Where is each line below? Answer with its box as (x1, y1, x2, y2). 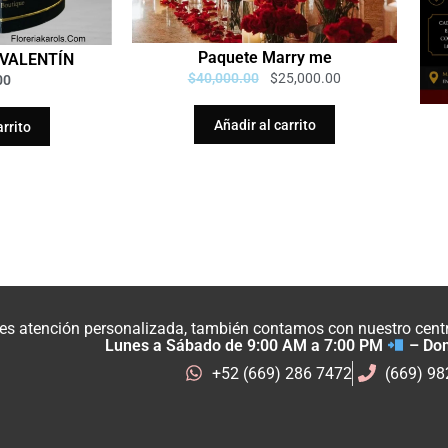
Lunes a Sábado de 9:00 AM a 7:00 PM (104, 336, 387, 356)
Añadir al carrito (213, 116, 316, 133)
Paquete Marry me (197, 48, 332, 68)
